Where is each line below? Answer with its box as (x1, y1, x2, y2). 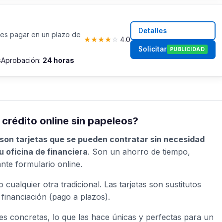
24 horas (43, 56, 74, 65)
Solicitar (138, 45, 167, 54)
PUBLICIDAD (169, 46, 205, 53)
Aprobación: (1, 56, 43, 65)
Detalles (138, 26, 167, 35)
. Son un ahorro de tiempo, (88, 147, 190, 157)
